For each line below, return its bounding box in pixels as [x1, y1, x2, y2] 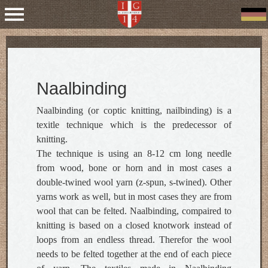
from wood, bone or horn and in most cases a [36, 163, 232, 173]
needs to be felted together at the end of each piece [36, 249, 232, 259]
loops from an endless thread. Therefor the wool [36, 234, 232, 245]
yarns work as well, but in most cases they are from [36, 191, 232, 202]
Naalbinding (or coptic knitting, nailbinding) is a [36, 105, 232, 115]
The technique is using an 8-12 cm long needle [36, 148, 232, 159]
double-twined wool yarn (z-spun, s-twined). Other [36, 177, 232, 187]
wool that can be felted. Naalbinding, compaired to [36, 206, 232, 216]
